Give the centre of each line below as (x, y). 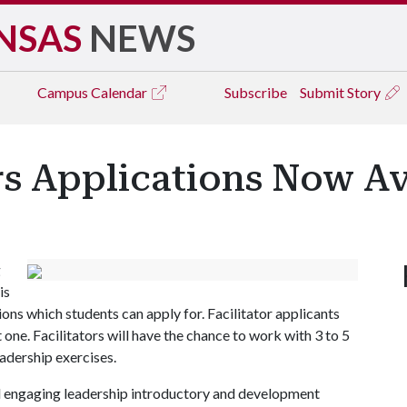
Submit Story (342, 92)
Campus (64, 92)
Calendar (120, 92)
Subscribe (256, 92)
